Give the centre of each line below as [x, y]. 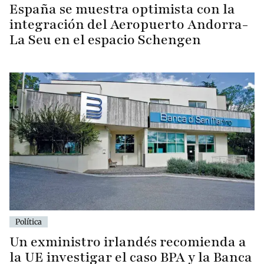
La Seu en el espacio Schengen [105, 39]
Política [29, 222]
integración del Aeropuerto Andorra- [129, 24]
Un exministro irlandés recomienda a [128, 242]
